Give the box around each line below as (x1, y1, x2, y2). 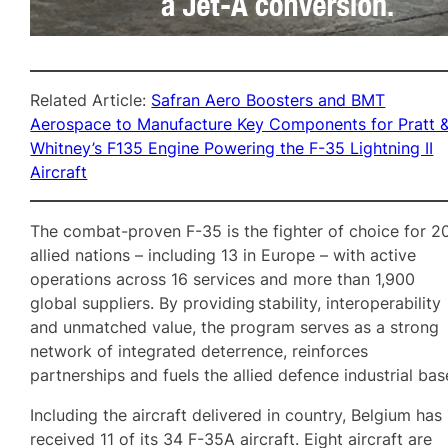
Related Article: (30, 90, 152, 110)
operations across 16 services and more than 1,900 (30, 268, 416, 289)
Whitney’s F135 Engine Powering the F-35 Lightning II (30, 138, 434, 158)
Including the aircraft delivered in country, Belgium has (30, 404, 443, 425)
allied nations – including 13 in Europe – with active (30, 244, 417, 265)
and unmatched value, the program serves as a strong (30, 316, 440, 337)
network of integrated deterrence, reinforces (30, 340, 369, 361)
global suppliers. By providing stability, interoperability (30, 292, 442, 313)
